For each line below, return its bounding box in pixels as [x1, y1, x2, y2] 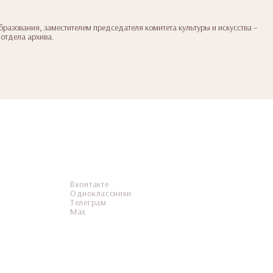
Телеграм [70, 197, 107, 208]
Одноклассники [70, 188, 132, 199]
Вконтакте [70, 179, 109, 190]
